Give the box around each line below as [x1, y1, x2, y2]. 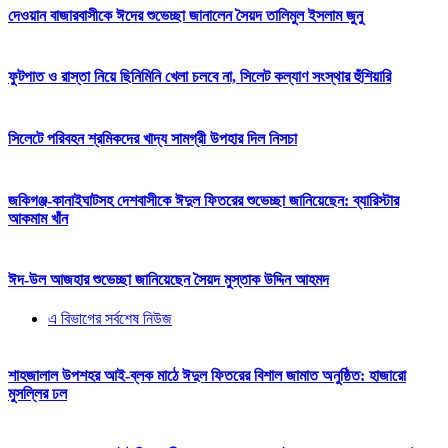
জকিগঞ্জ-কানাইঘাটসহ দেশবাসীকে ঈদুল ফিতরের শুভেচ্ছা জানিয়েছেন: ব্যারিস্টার [8, 191, 399, 209]
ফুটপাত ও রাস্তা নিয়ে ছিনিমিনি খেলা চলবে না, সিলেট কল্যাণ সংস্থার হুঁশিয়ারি [8, 68, 391, 86]
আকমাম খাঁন [8, 209, 68, 227]
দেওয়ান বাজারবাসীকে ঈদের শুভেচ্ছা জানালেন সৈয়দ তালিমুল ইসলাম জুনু [8, 6, 363, 24]
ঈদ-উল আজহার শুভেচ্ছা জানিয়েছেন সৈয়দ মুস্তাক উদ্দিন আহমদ [8, 271, 329, 289]
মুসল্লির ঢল [8, 384, 67, 402]
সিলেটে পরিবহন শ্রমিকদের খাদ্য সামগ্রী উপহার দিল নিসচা [8, 130, 297, 148]
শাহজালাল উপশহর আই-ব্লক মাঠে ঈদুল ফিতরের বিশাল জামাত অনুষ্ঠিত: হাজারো [8, 366, 406, 384]
